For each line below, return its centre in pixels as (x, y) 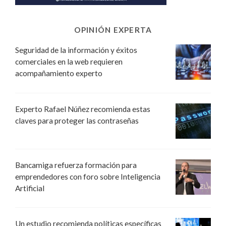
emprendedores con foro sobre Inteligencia (88, 176)
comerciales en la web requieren (69, 62)
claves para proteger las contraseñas (77, 120)
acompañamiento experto (59, 73)
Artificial (30, 188)
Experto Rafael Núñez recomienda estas (83, 109)
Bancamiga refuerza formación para (76, 165)
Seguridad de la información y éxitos (76, 50)
